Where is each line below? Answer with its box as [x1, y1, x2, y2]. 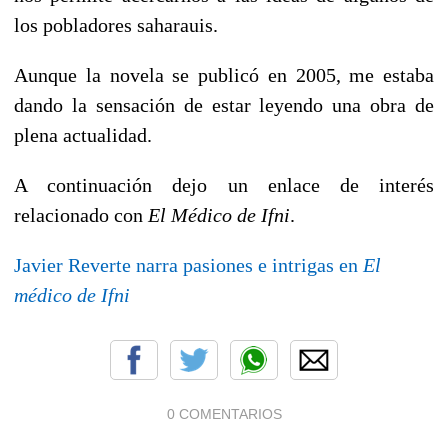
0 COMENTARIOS [166, 405, 282, 422]
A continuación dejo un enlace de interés [14, 173, 434, 196]
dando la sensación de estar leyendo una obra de [14, 93, 434, 116]
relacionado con [14, 203, 148, 226]
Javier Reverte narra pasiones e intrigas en [14, 253, 363, 276]
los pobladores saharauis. [14, 13, 218, 36]
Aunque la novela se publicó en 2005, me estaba [14, 63, 434, 86]
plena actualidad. [14, 123, 152, 146]
